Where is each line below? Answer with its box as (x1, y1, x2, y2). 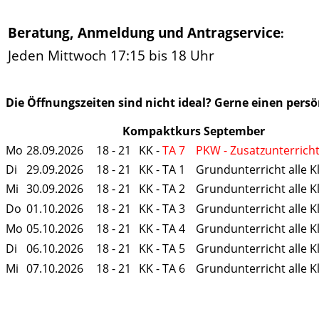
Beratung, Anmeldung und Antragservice (8, 23, 281, 42)
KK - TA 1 (139, 162, 185, 178)
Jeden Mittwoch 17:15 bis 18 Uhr (8, 46, 214, 65)
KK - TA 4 (139, 221, 185, 237)
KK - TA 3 (139, 201, 185, 217)
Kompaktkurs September (122, 123, 265, 140)
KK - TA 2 (139, 181, 185, 197)
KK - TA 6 (139, 261, 185, 277)
